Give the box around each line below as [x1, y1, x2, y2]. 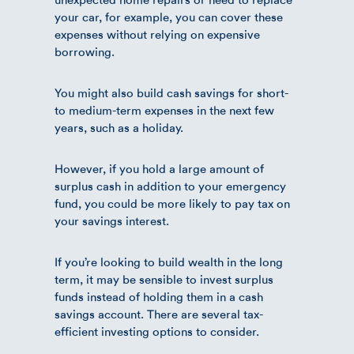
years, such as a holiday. [55, 120, 183, 135]
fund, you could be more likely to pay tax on [55, 196, 290, 211]
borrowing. [55, 44, 115, 59]
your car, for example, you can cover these [55, 9, 283, 24]
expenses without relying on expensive [55, 27, 260, 42]
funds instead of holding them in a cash [55, 289, 263, 304]
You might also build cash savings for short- [55, 85, 288, 100]
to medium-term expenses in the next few [55, 103, 274, 118]
